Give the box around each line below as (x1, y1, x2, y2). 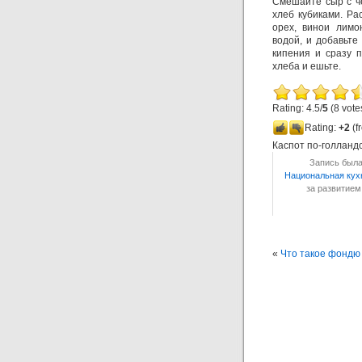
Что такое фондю (280, 248, 360, 259)
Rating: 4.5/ (272, 103, 322, 114)
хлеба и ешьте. (272, 61, 341, 72)
